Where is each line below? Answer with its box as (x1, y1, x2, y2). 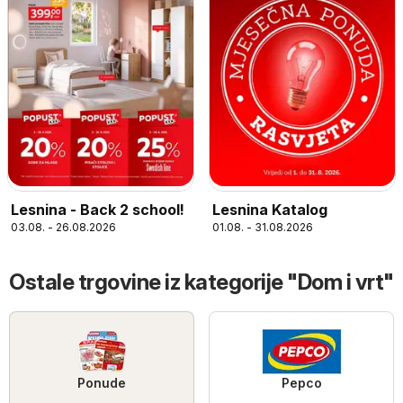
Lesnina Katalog (212, 201, 327, 219)
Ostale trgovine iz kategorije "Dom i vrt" (9, 269, 394, 296)
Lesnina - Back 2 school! (11, 201, 184, 219)
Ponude (77, 375, 126, 391)
